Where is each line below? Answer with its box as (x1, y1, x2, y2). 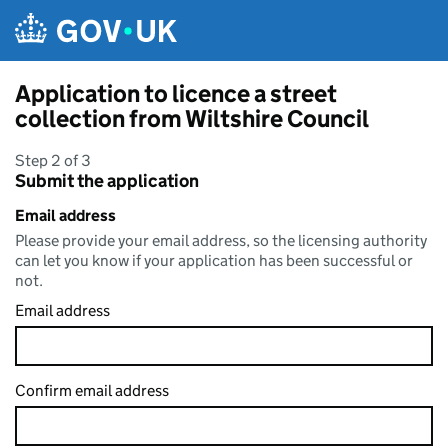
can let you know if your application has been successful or (15, 251, 413, 270)
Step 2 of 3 (15, 151, 91, 170)
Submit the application (15, 170, 199, 192)
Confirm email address (15, 381, 169, 400)
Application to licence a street (15, 79, 337, 108)
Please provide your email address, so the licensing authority (15, 231, 427, 250)
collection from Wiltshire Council (15, 104, 369, 133)
